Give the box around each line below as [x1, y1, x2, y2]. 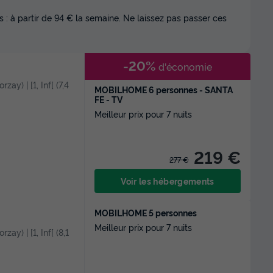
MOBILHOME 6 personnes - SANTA [94, 83, 233, 95]
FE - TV [94, 93, 122, 105]
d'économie [156, 60, 212, 73]
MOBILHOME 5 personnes [94, 207, 197, 218]
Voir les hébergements [121, 175, 214, 186]
